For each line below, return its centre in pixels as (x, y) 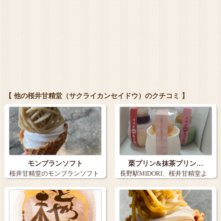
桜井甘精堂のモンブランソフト (54, 174)
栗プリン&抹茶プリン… (166, 164)
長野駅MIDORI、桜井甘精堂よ (163, 174)
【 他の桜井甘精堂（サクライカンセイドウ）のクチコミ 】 (97, 96)
